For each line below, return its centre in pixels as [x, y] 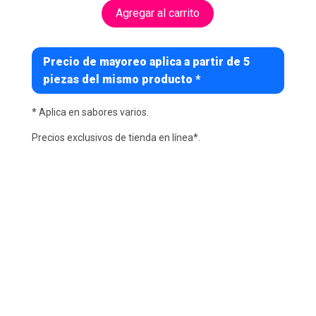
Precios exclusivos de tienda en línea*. [116, 138]
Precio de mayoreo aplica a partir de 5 [146, 62]
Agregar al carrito [158, 13]
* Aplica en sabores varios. [90, 113]
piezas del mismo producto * [121, 80]
